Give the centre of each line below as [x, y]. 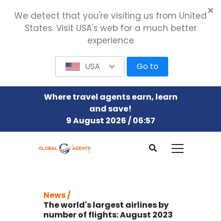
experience [110, 40]
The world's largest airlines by [106, 205]
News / [57, 195]
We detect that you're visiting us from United [110, 16]
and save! [110, 109]
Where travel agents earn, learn [110, 97]
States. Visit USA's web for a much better [110, 28]
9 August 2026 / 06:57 [110, 121]
